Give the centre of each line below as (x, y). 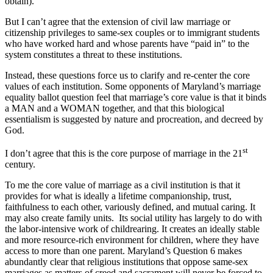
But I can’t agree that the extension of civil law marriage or (118, 22)
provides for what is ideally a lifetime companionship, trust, (118, 196)
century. (20, 165)
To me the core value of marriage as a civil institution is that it (122, 185)
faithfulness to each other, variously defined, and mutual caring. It (130, 207)
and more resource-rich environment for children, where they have (132, 240)
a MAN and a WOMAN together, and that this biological (115, 108)
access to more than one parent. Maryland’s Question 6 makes (123, 251)
